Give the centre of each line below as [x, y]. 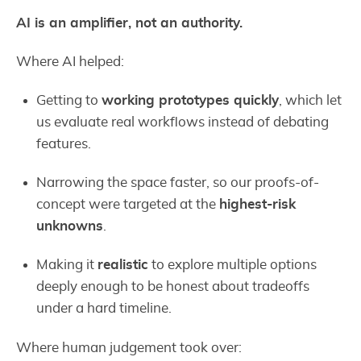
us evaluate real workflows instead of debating [183, 122]
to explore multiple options [233, 265]
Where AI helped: [70, 61]
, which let [311, 101]
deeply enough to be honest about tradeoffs [173, 287]
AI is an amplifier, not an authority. [129, 23]
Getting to [69, 101]
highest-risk [258, 205]
